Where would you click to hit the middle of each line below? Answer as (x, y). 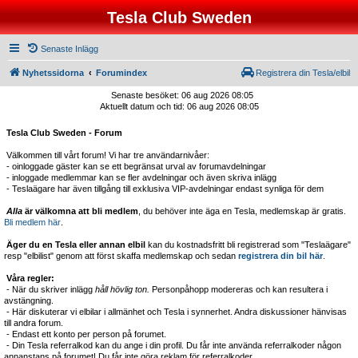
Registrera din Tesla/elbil (303, 73)
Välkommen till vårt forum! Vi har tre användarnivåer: (107, 155)
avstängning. (29, 300)
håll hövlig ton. (122, 289)
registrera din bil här (280, 256)
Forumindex (121, 73)
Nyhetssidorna (53, 73)
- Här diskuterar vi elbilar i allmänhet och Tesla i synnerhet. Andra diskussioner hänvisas (175, 312)
